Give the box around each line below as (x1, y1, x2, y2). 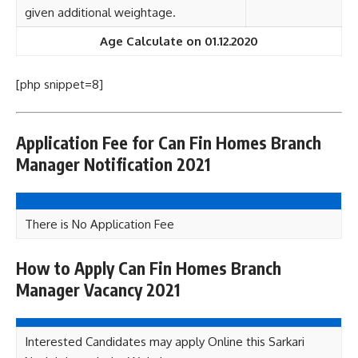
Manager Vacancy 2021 (16, 278, 180, 300)
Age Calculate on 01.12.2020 (100, 34, 258, 49)
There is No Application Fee (25, 217, 174, 232)
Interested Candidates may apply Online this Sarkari (25, 334, 304, 349)
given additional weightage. (25, 5, 176, 20)
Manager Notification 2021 (16, 153, 210, 175)
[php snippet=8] (16, 76, 103, 92)
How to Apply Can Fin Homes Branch (16, 257, 281, 279)
